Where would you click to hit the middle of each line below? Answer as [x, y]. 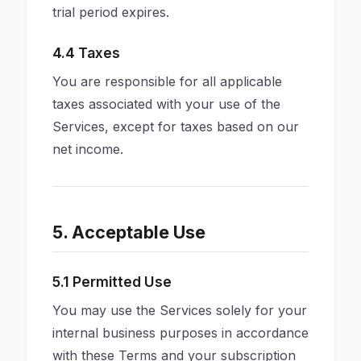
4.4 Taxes [86, 53]
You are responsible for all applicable [167, 81]
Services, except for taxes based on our [176, 127]
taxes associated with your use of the [166, 104]
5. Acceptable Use [129, 232]
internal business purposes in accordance [180, 333]
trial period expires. [111, 12]
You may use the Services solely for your [180, 310]
